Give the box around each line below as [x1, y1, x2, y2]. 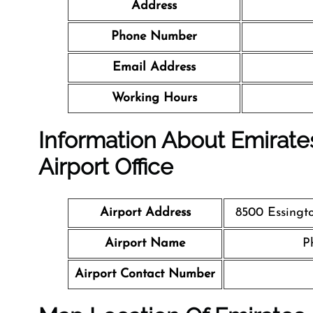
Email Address [112, 61, 196, 74]
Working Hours [111, 92, 197, 105]
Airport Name [105, 237, 185, 250]
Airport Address [99, 206, 191, 219]
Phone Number [111, 30, 197, 43]
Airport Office [38, 154, 173, 180]
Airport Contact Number [75, 268, 215, 281]
